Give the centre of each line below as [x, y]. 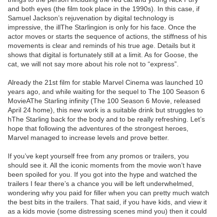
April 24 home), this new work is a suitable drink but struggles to [105, 110]
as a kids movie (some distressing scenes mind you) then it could [107, 211]
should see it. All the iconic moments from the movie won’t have [105, 165]
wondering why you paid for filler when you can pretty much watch [108, 193]
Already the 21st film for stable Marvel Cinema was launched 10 [105, 83]
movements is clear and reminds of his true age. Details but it [101, 46]
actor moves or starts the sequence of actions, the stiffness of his [107, 37]
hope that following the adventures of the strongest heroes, [98, 129]
